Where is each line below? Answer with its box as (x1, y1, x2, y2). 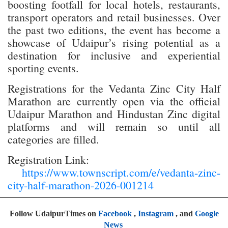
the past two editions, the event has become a (8, 22, 220, 37)
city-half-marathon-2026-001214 (8, 177, 154, 192)
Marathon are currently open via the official (8, 93, 220, 108)
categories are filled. (8, 131, 99, 147)
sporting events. (8, 60, 79, 75)
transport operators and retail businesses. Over (8, 9, 220, 24)
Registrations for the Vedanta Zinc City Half (8, 80, 220, 96)
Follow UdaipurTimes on (9, 209, 98, 218)
